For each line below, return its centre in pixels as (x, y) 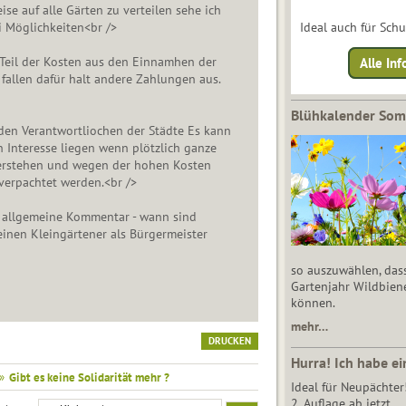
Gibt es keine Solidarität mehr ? (89, 377)
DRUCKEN (229, 341)
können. (313, 303)
